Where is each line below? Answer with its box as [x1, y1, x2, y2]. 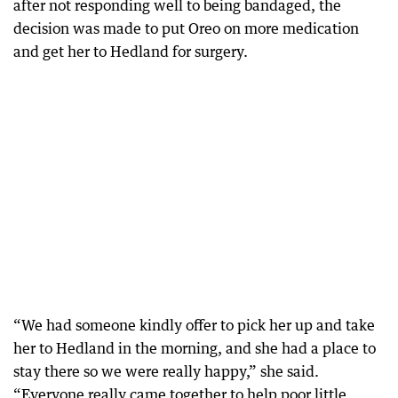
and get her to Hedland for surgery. [13, 43, 248, 61]
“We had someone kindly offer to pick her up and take [13, 316, 375, 335]
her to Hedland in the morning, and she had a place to [13, 339, 376, 358]
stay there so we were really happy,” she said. [13, 362, 319, 381]
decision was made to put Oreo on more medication [13, 20, 359, 38]
